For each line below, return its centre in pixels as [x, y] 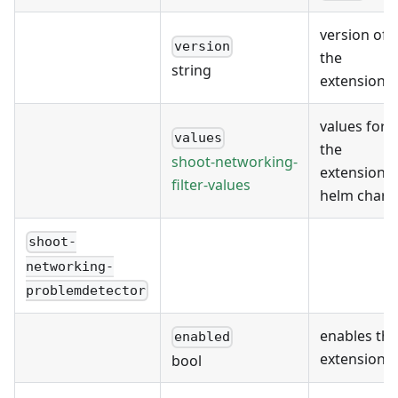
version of [354, 35]
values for [353, 127]
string [191, 70]
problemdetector [86, 291]
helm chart [356, 196]
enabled [203, 337]
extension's [358, 173]
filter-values [211, 184]
